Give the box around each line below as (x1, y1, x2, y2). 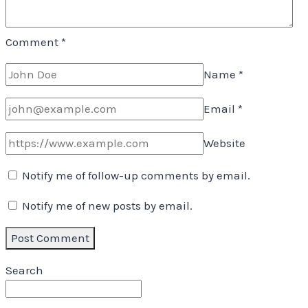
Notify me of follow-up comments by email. (22, 168, 250, 182)
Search (5, 263, 43, 277)
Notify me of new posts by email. (22, 198, 192, 212)
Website (203, 135, 245, 150)
